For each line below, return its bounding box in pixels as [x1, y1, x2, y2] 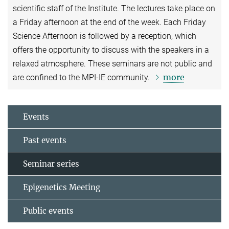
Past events [23, 135, 66, 145]
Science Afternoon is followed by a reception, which [13, 31, 196, 41]
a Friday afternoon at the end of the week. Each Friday [13, 17, 206, 27]
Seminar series [23, 158, 79, 169]
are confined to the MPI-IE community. [13, 72, 152, 82]
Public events [23, 205, 74, 216]
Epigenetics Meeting [23, 182, 100, 192]
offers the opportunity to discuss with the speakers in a [13, 44, 209, 55]
